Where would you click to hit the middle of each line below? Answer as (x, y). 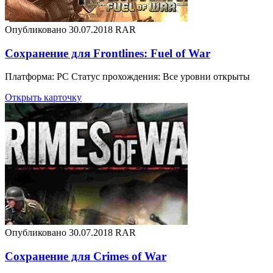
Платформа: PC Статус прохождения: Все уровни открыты (127, 77)
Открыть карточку (43, 97)
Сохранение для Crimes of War (86, 257)
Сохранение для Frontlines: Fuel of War (108, 53)
